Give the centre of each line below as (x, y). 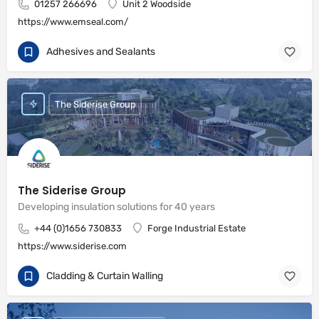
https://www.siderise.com (72, 246)
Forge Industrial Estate (197, 228)
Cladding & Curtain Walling (105, 276)
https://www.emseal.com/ (73, 22)
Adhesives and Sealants (101, 51)
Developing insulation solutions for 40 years (116, 207)
